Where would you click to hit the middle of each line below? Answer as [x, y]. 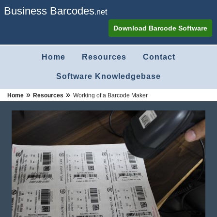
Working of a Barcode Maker [110, 96]
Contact [159, 57]
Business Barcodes [49, 11]
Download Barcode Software [160, 28]
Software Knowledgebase [108, 76]
